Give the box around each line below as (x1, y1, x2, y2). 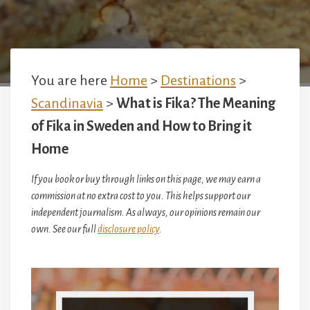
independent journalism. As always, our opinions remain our (31, 207, 260, 218)
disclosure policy (98, 224, 159, 235)
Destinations (161, 73, 236, 88)
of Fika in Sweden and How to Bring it (31, 118, 252, 134)
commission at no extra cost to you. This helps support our (31, 190, 250, 201)
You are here (31, 73, 110, 88)
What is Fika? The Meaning (116, 95, 275, 111)
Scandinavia (31, 95, 103, 111)
